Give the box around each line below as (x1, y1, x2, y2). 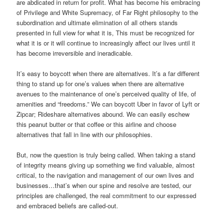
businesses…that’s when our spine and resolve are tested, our (16, 181, 192, 190)
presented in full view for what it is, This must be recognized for (16, 28, 195, 38)
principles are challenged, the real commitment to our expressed (16, 191, 197, 201)
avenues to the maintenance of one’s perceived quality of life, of (16, 89, 197, 99)
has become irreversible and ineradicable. (16, 48, 135, 58)
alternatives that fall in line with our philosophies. (16, 130, 155, 139)
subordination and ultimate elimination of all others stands (16, 18, 178, 28)
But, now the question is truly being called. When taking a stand (16, 150, 196, 160)
